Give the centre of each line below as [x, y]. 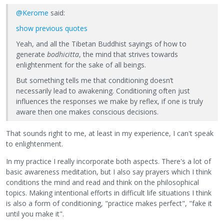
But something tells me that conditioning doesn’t [95, 80]
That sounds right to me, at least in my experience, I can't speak [110, 133]
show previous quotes [52, 28]
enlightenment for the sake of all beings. [81, 65]
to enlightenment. [34, 143]
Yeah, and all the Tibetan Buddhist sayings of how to [101, 44]
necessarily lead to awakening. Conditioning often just [103, 91]
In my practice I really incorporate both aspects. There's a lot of [108, 161]
